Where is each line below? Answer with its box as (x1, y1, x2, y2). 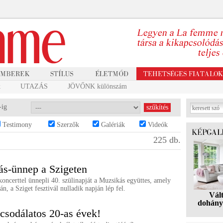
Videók (146, 121, 168, 128)
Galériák (99, 121, 125, 128)
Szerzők (55, 121, 79, 128)
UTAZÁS (20, 83, 48, 90)
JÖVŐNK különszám (68, 83, 127, 90)
